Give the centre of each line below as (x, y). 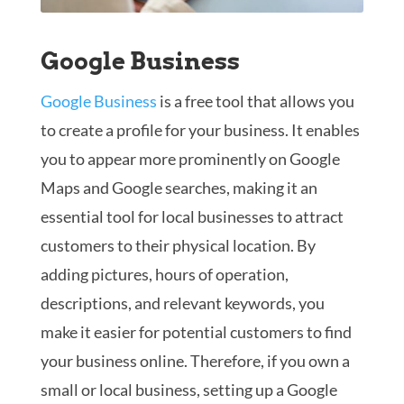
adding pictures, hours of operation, (164, 275)
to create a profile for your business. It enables (200, 130)
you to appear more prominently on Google (190, 159)
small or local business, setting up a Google (188, 390)
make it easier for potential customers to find (196, 332)
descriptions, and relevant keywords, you (182, 303)
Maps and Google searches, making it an (179, 188)
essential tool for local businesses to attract (192, 217)
